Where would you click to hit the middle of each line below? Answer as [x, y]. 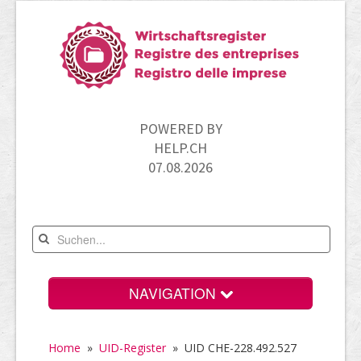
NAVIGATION [174, 293]
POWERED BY [180, 129]
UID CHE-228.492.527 [241, 348]
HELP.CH [180, 148]
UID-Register [133, 348]
